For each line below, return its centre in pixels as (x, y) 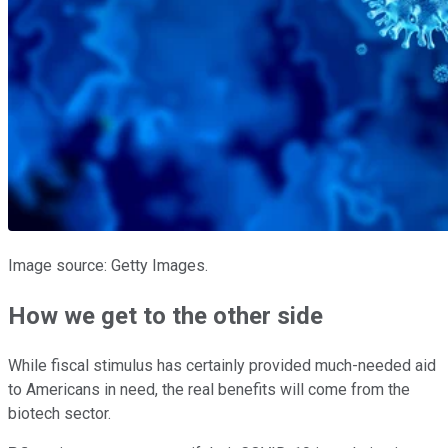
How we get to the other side (165, 315)
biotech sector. (59, 413)
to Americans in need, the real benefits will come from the (209, 389)
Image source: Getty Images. (108, 265)
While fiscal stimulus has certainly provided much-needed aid (222, 365)
